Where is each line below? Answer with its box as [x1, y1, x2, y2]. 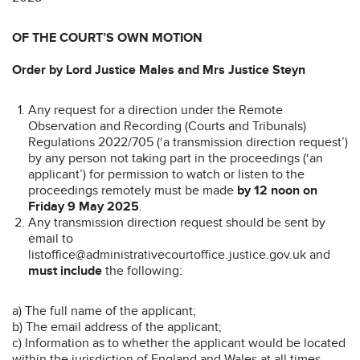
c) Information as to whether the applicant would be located [12, 334, 346, 351]
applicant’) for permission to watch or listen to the [28, 166, 305, 182]
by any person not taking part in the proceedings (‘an [28, 149, 323, 166]
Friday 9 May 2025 [28, 198, 139, 215]
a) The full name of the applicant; [12, 302, 196, 319]
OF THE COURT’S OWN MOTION [12, 29, 202, 46]
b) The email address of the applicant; [12, 318, 222, 335]
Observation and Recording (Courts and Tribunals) [28, 117, 306, 134]
